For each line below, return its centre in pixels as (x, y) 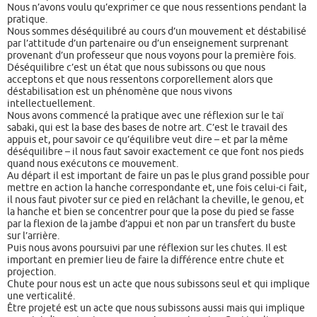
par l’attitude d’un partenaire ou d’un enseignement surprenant (148, 43)
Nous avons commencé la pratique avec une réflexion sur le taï (145, 115)
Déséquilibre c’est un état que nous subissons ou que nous (136, 67)
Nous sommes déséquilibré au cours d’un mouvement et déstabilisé (157, 31)
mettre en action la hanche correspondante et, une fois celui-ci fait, (157, 187)
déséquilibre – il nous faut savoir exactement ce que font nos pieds (155, 151)
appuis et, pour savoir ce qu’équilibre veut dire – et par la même (148, 139)
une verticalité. (41, 295)
